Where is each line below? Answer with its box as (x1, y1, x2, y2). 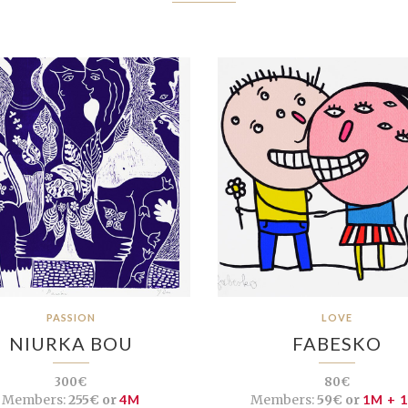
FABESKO (292, 331, 382, 354)
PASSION (46, 311, 96, 323)
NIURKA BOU (8, 331, 133, 354)
